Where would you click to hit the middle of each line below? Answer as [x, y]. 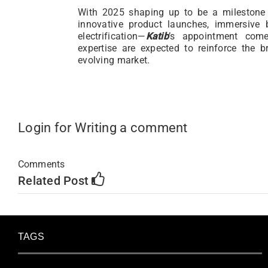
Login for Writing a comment [103, 128]
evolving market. [114, 60]
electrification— [112, 36]
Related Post [55, 181]
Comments [42, 165]
